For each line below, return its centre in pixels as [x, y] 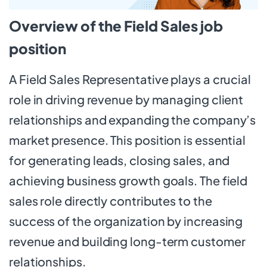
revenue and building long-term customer [127, 241]
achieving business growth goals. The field [128, 180]
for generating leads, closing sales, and [119, 160]
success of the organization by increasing [126, 221]
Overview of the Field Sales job [116, 25]
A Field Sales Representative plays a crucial [130, 79]
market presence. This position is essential [128, 139]
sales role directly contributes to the [111, 200]
